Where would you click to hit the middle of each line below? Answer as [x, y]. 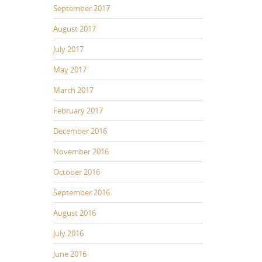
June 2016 [70, 254]
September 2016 [82, 192]
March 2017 [73, 90]
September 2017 [82, 8]
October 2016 [77, 172]
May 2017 [70, 69]
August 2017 [75, 28]
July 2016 [68, 233]
